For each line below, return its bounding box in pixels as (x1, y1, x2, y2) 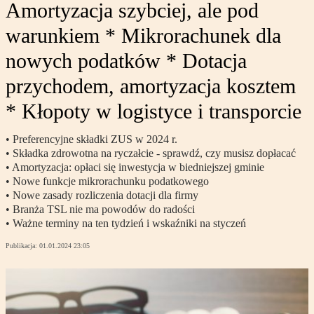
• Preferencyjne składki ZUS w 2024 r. (6, 133, 177, 146)
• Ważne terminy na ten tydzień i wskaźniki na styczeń (6, 217, 246, 230)
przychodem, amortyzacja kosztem (6, 74, 296, 98)
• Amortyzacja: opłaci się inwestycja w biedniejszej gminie (6, 161, 264, 174)
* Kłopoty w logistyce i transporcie (6, 100, 301, 123)
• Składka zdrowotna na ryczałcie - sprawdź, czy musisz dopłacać (6, 147, 296, 160)
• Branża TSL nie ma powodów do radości (6, 203, 195, 216)
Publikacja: (6, 242, 39, 250)
